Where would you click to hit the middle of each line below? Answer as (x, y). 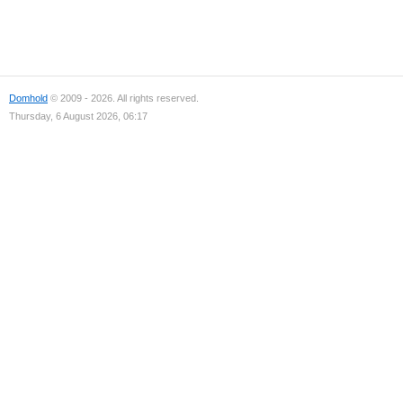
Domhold (28, 98)
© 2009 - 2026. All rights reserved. (123, 98)
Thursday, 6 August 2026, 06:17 (78, 116)
